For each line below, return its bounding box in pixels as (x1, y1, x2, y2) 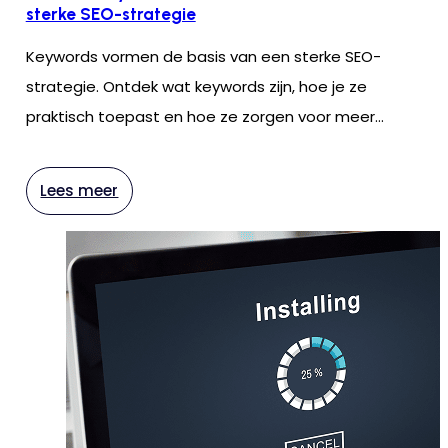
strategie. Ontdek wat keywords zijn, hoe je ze (25, 76, 367, 98)
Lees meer (40, 180, 119, 202)
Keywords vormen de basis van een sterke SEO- (25, 46, 381, 68)
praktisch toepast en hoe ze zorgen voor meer (25, 106, 375, 128)
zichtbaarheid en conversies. (25, 136, 239, 158)
